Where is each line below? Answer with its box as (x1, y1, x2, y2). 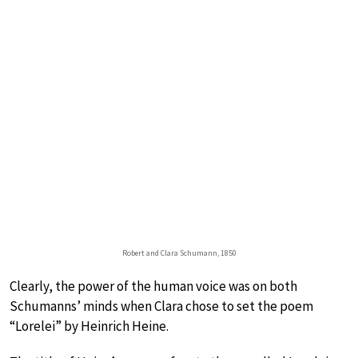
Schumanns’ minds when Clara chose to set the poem (10, 296, 313, 315)
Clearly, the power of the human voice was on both (10, 276, 297, 295)
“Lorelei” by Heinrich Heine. (10, 316, 169, 335)
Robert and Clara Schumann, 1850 (121, 247, 237, 258)
